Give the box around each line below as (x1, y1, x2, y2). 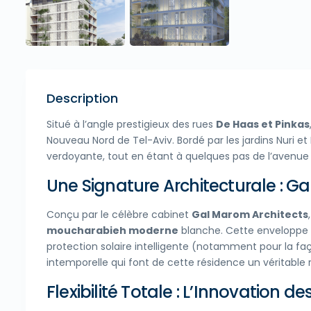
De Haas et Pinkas (216, 117, 310, 132)
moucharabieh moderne (47, 224, 178, 238)
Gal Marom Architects (192, 208, 308, 222)
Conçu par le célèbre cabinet (47, 208, 192, 222)
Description (47, 90, 118, 108)
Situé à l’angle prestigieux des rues (47, 117, 216, 132)
